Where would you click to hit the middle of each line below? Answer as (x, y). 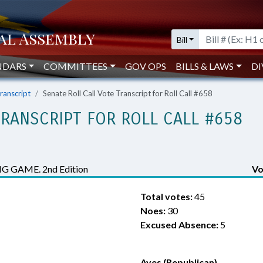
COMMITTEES (76, 66)
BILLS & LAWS (205, 66)
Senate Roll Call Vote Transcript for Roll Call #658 (128, 93)
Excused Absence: (179, 225)
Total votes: (166, 196)
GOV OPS (146, 66)
